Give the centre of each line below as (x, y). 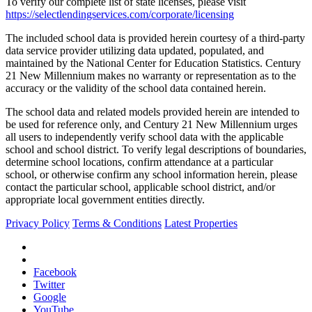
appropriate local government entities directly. (105, 200)
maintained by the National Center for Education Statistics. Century (153, 63)
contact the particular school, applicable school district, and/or (140, 187)
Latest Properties (201, 223)
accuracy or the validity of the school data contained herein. (136, 88)
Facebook (55, 272)
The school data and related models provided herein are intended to (153, 112)
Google (50, 297)
